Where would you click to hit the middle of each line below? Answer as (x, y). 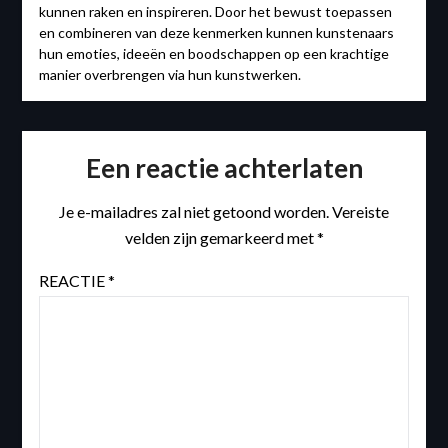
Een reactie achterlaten (224, 168)
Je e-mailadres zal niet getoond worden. (194, 212)
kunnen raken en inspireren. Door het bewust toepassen (215, 12)
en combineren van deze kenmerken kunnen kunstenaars (216, 33)
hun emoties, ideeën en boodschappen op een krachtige (213, 54)
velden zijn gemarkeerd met (220, 238)
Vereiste (360, 212)
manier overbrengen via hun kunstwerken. (169, 75)
